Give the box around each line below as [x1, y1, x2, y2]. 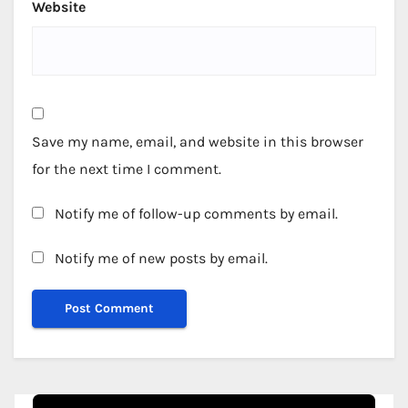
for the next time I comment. [32, 159, 221, 178]
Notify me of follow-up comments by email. [55, 204, 338, 222]
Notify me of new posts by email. [55, 250, 268, 268]
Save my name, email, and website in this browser [32, 132, 363, 150]
